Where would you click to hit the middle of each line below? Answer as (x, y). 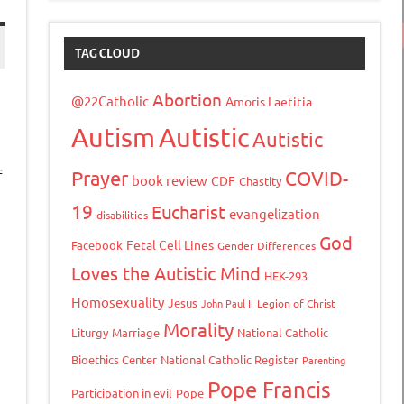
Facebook (97, 245)
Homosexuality (118, 302)
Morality (198, 330)
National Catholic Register (230, 360)
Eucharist (188, 212)
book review (170, 180)
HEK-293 (286, 276)
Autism (113, 138)
